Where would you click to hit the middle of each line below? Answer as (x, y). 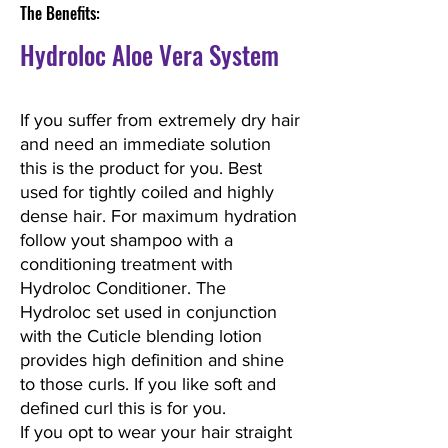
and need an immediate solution (145, 144)
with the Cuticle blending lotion (141, 336)
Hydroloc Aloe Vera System (149, 55)
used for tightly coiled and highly (147, 192)
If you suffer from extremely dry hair (160, 120)
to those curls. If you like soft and (148, 384)
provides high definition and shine (152, 360)
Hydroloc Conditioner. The (123, 288)
